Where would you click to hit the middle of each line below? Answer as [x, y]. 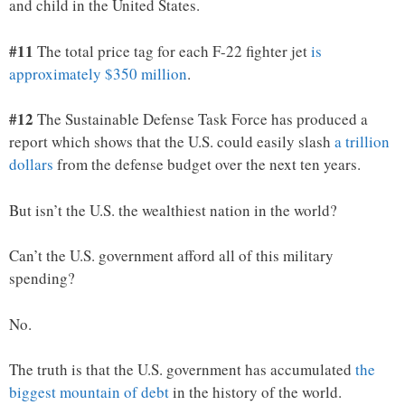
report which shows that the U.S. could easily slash [172, 142]
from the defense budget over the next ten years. [207, 165]
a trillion [362, 142]
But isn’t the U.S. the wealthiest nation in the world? [173, 210]
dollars [31, 165]
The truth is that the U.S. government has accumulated [182, 370]
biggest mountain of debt [89, 392]
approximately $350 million [98, 73]
